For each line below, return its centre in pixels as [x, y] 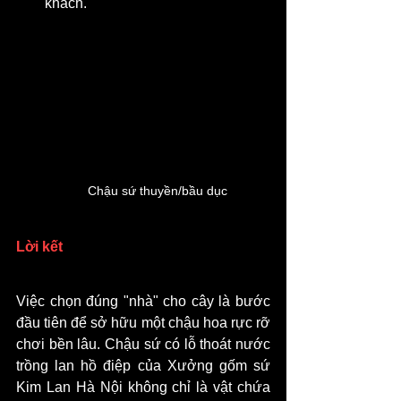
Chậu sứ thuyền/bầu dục [158, 190]
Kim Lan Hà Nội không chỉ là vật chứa [143, 387]
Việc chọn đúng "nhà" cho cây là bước [143, 301]
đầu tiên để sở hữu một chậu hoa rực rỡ [143, 322]
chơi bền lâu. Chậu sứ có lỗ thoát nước [143, 344]
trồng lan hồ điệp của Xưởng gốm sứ [143, 365]
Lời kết [39, 246]
